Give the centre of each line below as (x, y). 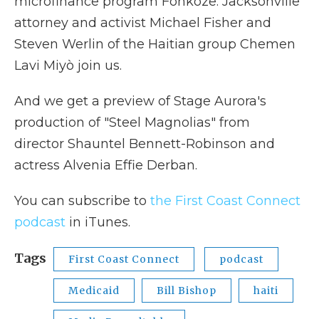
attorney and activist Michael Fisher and (143, 22)
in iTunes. (101, 222)
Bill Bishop (187, 290)
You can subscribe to (82, 200)
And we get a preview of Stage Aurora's (140, 101)
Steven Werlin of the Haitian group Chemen (155, 44)
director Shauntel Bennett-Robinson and (145, 143)
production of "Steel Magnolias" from (132, 122)
